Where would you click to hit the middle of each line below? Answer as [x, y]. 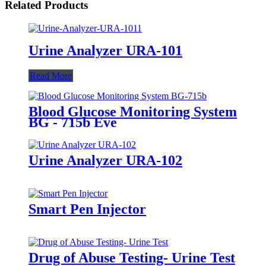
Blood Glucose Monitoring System [133, 111]
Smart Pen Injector [87, 209]
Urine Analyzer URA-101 [105, 50]
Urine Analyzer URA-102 [105, 160]
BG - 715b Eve [73, 122]
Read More [51, 75]
